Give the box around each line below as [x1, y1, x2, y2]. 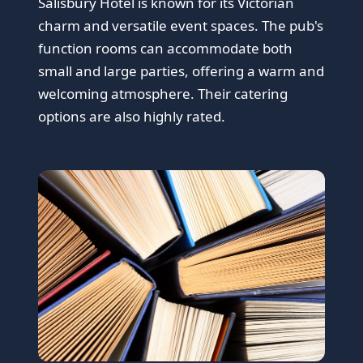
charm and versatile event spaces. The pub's [38, 16, 324, 36]
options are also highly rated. [38, 107, 226, 126]
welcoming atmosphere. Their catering [38, 84, 288, 104]
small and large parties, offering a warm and [38, 62, 325, 81]
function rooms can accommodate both [38, 39, 293, 58]
